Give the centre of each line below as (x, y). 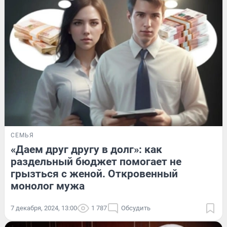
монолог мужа (48, 186)
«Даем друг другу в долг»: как (86, 150)
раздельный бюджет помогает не (96, 162)
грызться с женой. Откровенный (94, 174)
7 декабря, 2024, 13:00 (44, 208)
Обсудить (136, 208)
